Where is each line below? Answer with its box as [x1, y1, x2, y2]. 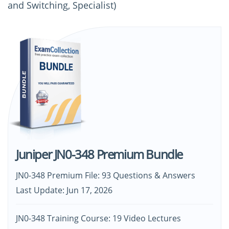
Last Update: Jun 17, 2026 [16, 185, 112, 196]
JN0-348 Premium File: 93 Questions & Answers [16, 170, 195, 181]
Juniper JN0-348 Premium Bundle [16, 146, 182, 163]
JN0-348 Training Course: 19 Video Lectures [16, 213, 181, 224]
